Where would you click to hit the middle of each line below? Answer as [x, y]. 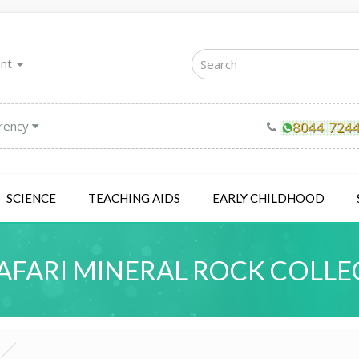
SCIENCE [31, 198]
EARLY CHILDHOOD [268, 198]
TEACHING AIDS [134, 198]
